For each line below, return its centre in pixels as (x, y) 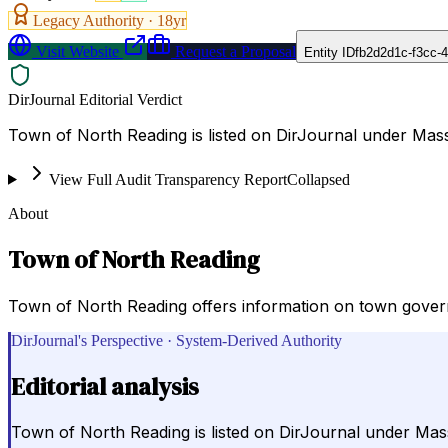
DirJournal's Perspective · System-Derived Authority (176, 340)
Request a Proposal (233, 51)
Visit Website (75, 51)
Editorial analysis (105, 386)
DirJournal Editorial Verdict (95, 99)
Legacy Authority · (95, 20)
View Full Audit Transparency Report (167, 179)
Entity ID (329, 52)
